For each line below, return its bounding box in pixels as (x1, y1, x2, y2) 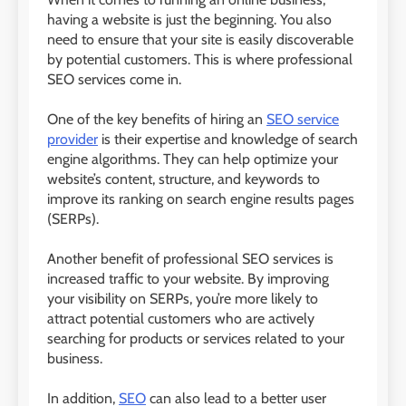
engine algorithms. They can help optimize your (47, 150, 338, 168)
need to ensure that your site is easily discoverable (47, 30, 353, 48)
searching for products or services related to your (47, 329, 344, 347)
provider (47, 130, 98, 148)
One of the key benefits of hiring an (47, 110, 266, 128)
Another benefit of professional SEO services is (47, 249, 333, 267)
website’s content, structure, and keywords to (47, 169, 320, 188)
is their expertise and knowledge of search (98, 130, 358, 148)
